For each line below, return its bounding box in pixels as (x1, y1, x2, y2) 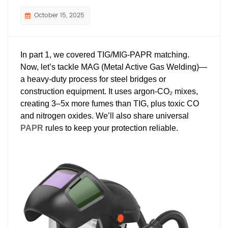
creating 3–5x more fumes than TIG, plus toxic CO (20, 99, 199, 108)
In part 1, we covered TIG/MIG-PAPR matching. (20, 50, 189, 59)
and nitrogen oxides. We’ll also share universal (20, 111, 189, 120)
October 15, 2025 (34, 10, 84, 20)
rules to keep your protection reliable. (43, 123, 178, 132)
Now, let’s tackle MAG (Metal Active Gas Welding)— (20, 62, 207, 71)
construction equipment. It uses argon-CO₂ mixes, (20, 87, 198, 96)
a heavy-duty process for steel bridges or (20, 74, 166, 83)
